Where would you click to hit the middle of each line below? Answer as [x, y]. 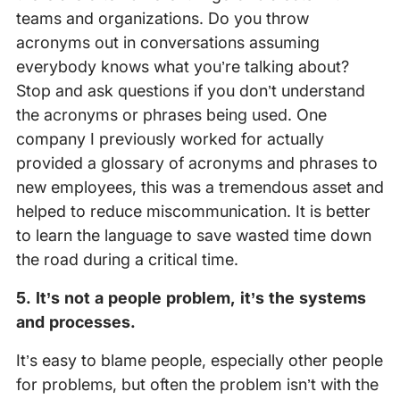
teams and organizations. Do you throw [162, 19]
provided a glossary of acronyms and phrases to [196, 163]
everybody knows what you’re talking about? [182, 67]
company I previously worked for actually [170, 139]
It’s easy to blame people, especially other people [199, 361]
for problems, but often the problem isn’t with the [197, 385]
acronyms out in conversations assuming [167, 43]
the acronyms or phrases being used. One [171, 115]
